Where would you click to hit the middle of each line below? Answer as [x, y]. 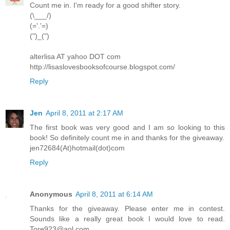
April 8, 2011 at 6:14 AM [114, 194]
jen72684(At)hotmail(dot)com [77, 148]
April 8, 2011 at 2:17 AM [84, 113]
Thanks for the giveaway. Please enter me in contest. [127, 208]
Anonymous [51, 194]
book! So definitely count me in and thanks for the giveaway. [127, 137]
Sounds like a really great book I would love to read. [127, 218]
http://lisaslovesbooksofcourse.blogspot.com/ [102, 66]
